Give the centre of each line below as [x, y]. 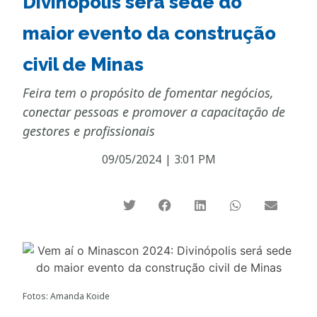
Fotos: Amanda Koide [67, 296]
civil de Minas [83, 64]
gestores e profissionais [89, 131]
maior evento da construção [150, 33]
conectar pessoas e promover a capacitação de [154, 111]
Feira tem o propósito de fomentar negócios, [149, 92]
